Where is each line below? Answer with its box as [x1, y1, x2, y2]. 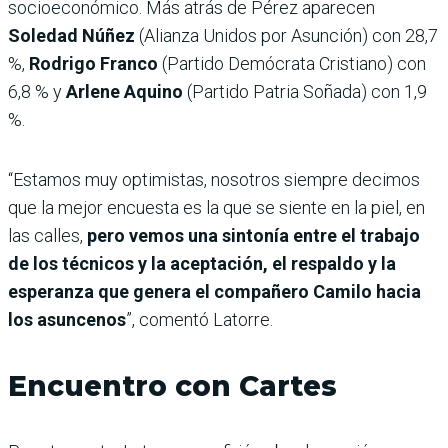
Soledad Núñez [8, 24, 135, 46]
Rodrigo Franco [29, 52, 158, 74]
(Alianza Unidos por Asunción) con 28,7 [135, 24, 438, 46]
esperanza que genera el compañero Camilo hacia [8, 280, 421, 302]
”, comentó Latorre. [126, 308, 273, 330]
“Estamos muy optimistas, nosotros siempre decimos [8, 168, 420, 190]
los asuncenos [8, 308, 126, 330]
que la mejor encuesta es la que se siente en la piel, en [8, 196, 425, 218]
